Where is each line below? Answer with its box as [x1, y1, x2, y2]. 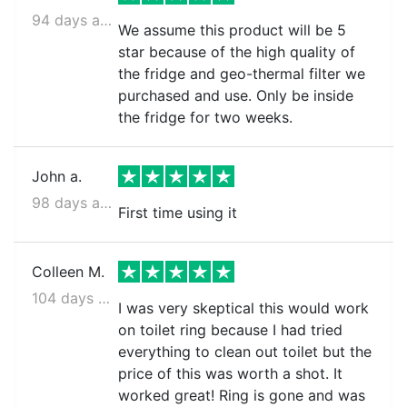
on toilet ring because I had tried [117, 321, 342, 339]
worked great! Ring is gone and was [117, 386, 365, 404]
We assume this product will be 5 [117, 21, 346, 39]
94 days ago [100, 11, 112, 29]
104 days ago [98, 289, 110, 307]
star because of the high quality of [117, 43, 355, 61]
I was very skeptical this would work [117, 299, 369, 317]
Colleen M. [32, 263, 104, 281]
